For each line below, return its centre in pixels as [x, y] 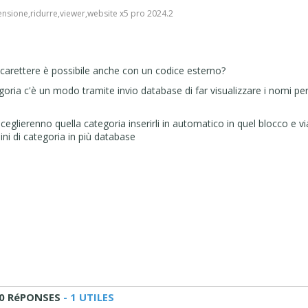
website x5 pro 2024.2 [131, 13]
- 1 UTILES [87, 297]
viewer [73, 13]
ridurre [44, 13]
